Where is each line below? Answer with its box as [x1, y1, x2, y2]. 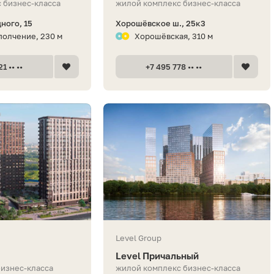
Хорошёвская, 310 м [134, 31, 213, 41]
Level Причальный [115, 250, 199, 261]
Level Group [115, 232, 161, 243]
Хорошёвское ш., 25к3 [115, 18, 206, 28]
